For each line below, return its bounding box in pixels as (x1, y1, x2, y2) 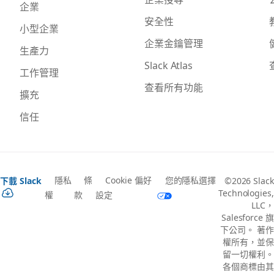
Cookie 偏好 (105, 174, 152, 187)
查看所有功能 (144, 79, 203, 94)
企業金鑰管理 (144, 35, 203, 50)
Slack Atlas (144, 57, 193, 72)
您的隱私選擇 (165, 174, 217, 187)
